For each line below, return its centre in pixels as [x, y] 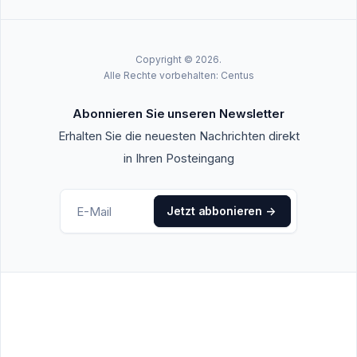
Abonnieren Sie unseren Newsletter [178, 114]
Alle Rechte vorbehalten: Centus [178, 76]
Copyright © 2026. [178, 60]
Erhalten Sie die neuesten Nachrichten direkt [178, 136]
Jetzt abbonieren [215, 211]
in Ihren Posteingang [178, 159]
